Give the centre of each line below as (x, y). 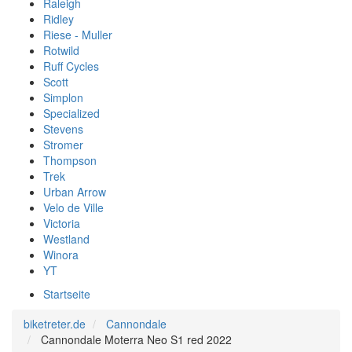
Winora (61, 255)
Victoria (62, 223)
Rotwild (61, 50)
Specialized (71, 113)
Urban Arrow (75, 192)
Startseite (67, 294)
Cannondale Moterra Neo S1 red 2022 (136, 339)
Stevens (63, 129)
